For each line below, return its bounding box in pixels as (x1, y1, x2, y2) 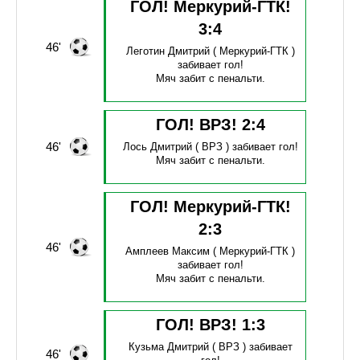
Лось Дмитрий (122, 141, 192, 153)
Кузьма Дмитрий (128, 341, 209, 354)
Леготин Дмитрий (125, 45, 210, 58)
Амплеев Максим (125, 245, 211, 258)
